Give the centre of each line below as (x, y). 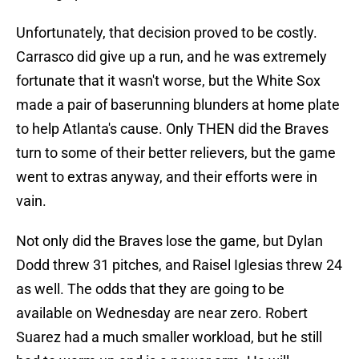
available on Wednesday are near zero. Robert (162, 313)
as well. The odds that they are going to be (150, 289)
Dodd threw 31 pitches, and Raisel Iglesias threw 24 (179, 265)
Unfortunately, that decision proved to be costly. (167, 33)
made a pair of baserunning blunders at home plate (178, 105)
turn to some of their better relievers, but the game (176, 153)
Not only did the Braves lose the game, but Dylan (169, 241)
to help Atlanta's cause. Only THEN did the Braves (172, 129)
